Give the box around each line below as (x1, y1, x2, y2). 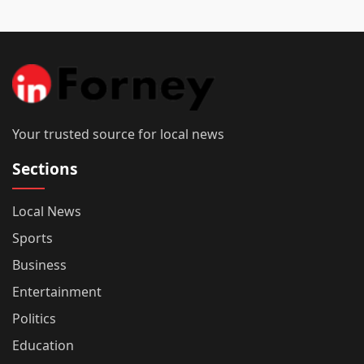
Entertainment (12, 282, 102, 301)
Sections (12, 157, 78, 180)
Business (12, 255, 67, 274)
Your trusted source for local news (12, 124, 224, 143)
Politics (12, 309, 56, 327)
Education (12, 336, 74, 354)
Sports (12, 228, 53, 247)
